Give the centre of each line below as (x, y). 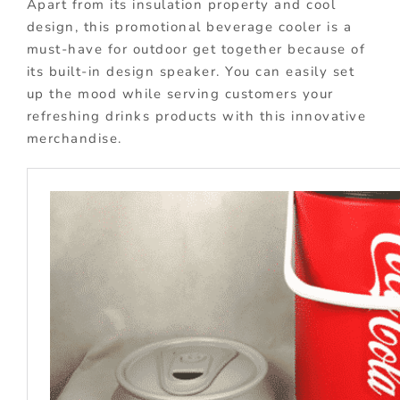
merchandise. (74, 139)
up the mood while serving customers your (180, 94)
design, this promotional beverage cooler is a (189, 27)
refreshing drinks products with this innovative (196, 117)
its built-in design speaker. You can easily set (191, 72)
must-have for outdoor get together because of (196, 50)
